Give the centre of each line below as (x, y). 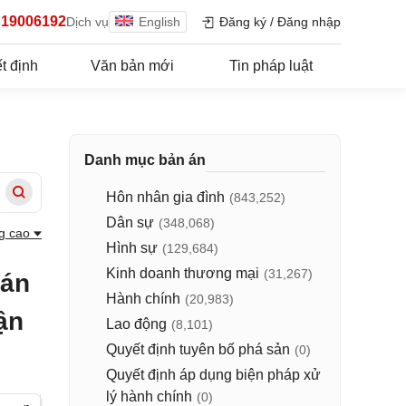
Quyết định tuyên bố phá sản (198, 349)
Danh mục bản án (145, 160)
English (159, 21)
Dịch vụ (87, 21)
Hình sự (132, 248)
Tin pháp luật (271, 66)
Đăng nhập (309, 21)
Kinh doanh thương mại (183, 273)
